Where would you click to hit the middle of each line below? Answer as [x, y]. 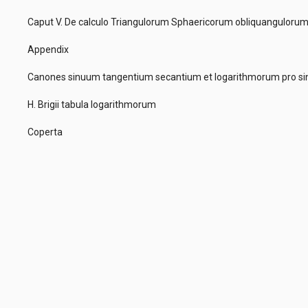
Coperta [47, 132]
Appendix [50, 49]
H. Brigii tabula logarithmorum [94, 104]
